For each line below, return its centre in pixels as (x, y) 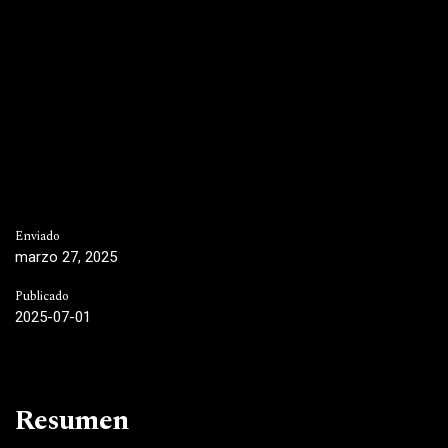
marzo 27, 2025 (66, 257)
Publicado (42, 297)
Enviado (37, 237)
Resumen (72, 421)
